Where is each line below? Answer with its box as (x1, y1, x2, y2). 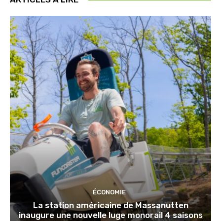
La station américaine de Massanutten (33, 200, 188, 210)
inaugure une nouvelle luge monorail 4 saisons (18, 210, 203, 220)
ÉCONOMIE (93, 188, 126, 196)
